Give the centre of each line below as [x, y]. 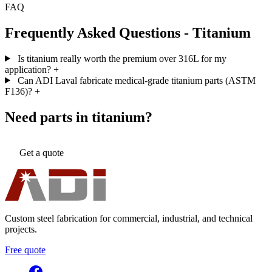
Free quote [25, 250]
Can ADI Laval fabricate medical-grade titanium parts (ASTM [136, 80]
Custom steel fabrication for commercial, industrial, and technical [129, 219]
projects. [21, 229]
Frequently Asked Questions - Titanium [128, 32]
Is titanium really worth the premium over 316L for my [122, 58]
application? [28, 69]
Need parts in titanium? [79, 117]
